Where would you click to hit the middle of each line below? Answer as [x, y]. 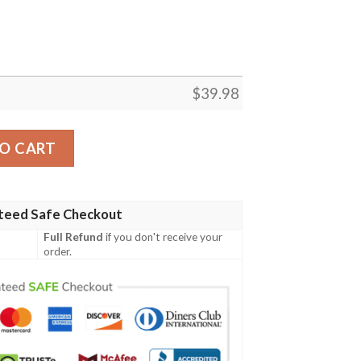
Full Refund [74, 237]
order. [58, 252]
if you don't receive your [163, 237]
